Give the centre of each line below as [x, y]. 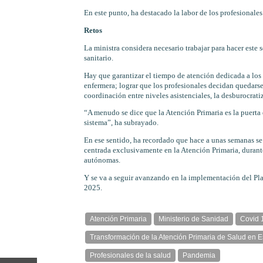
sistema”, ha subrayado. [121, 123]
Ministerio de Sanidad [193, 219]
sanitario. [98, 58]
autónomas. [102, 161]
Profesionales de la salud [130, 255]
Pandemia [199, 255]
